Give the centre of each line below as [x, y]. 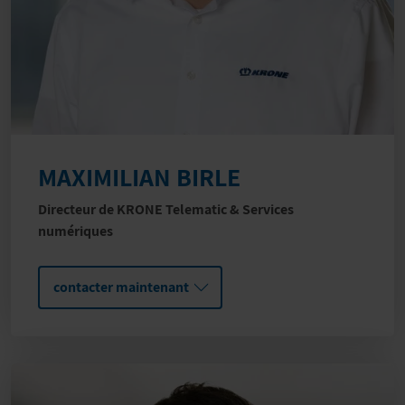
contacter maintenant [121, 287]
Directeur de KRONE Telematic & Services [166, 210]
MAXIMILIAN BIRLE [139, 177]
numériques [75, 231]
